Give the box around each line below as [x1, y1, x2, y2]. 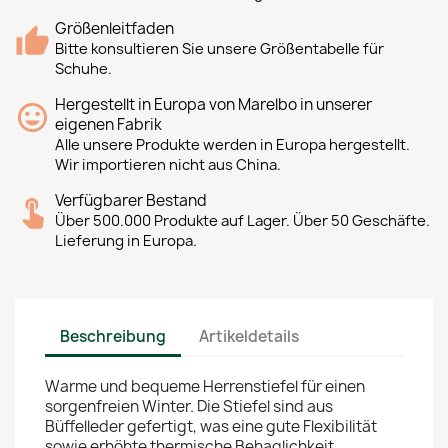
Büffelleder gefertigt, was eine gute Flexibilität [45, 416, 377, 437]
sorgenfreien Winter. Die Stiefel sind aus [45, 396, 333, 417]
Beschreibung [60, 325, 166, 347]
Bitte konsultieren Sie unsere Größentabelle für [55, 39, 384, 59]
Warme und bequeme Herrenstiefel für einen [45, 376, 365, 397]
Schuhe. [55, 59, 112, 79]
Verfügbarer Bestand [55, 190, 207, 211]
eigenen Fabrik [55, 114, 162, 135]
